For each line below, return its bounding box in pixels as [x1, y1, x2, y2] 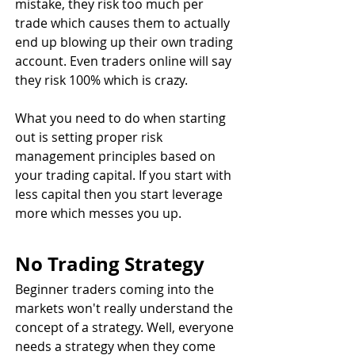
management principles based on [15, 147, 219, 165]
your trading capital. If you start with [15, 166, 235, 184]
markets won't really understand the [15, 299, 236, 317]
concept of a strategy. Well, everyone [15, 318, 237, 336]
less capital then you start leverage [15, 185, 226, 203]
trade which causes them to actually [15, 13, 233, 32]
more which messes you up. [15, 204, 181, 222]
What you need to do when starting [15, 109, 229, 127]
